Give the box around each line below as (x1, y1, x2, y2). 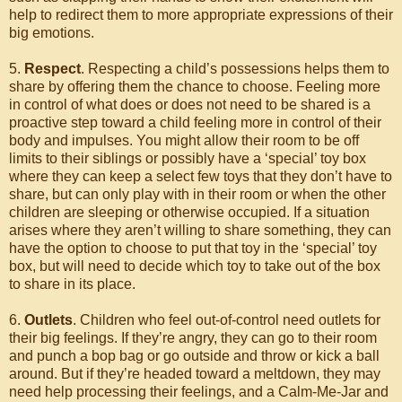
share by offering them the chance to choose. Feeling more (9, 79, 380, 94)
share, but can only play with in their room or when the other (9, 187, 386, 202)
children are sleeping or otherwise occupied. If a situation (9, 205, 370, 220)
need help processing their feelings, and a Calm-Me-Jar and (9, 384, 389, 399)
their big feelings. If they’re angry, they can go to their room (9, 330, 377, 345)
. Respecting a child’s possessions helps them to (81, 61, 389, 76)
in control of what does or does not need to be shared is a (9, 97, 371, 112)
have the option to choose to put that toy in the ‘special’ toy (9, 240, 377, 256)
